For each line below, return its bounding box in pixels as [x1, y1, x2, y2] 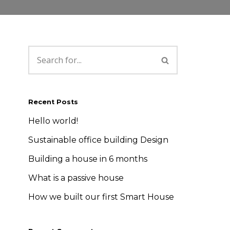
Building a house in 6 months [28, 154, 147, 164]
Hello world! [28, 116, 78, 126]
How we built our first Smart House [28, 192, 174, 202]
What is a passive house [28, 173, 124, 183]
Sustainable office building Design [28, 135, 168, 145]
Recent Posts [28, 98, 78, 106]
